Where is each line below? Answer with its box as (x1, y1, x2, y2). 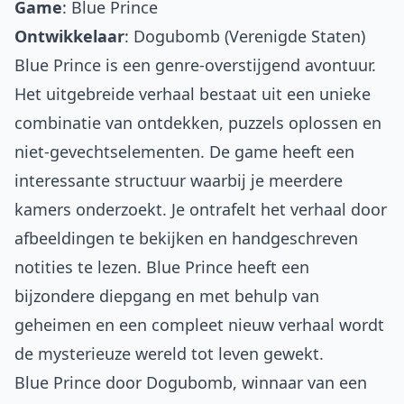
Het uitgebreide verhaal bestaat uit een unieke (14, 83, 371, 106)
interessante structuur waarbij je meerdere (14, 170, 343, 192)
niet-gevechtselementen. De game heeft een (14, 141, 354, 163)
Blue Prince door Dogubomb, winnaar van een (14, 372, 367, 394)
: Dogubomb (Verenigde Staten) (124, 25, 365, 48)
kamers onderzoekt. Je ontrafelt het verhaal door (14, 198, 387, 221)
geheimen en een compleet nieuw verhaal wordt (14, 314, 384, 336)
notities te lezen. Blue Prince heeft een (14, 256, 309, 279)
